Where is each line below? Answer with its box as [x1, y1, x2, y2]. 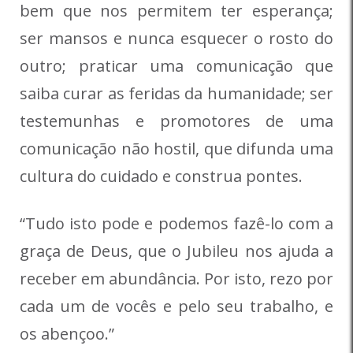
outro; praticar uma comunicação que [20, 55, 333, 77]
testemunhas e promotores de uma [20, 110, 333, 132]
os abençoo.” [20, 323, 114, 345]
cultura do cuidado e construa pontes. [20, 165, 303, 188]
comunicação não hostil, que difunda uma [20, 138, 333, 160]
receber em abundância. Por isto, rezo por [20, 268, 333, 290]
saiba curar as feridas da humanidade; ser [20, 83, 333, 105]
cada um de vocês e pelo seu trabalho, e [20, 295, 333, 318]
